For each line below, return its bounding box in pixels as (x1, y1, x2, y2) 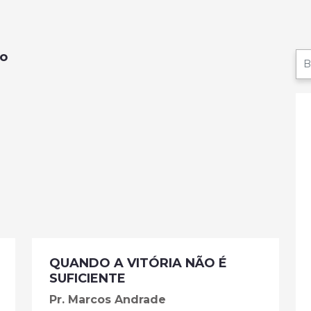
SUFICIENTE (49, 271, 126, 286)
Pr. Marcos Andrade (49, 293, 166, 306)
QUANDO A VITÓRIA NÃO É (49, 255, 227, 271)
